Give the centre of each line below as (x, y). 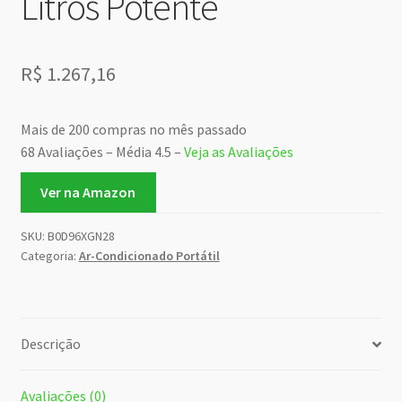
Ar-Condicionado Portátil (149, 256)
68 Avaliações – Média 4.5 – (102, 152)
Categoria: (49, 256)
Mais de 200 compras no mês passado (133, 130)
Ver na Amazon (88, 192)
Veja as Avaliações (238, 152)
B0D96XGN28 (81, 236)
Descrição (50, 344)
